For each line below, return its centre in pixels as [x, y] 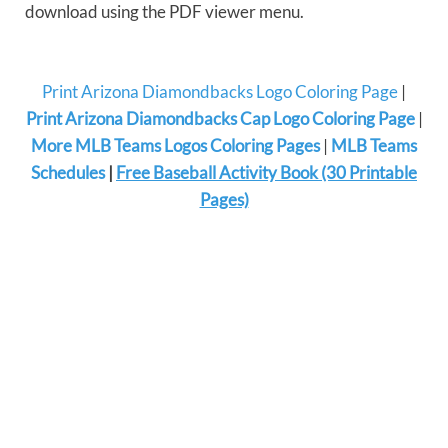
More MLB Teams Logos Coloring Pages [175, 145]
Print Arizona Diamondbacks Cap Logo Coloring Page [220, 118]
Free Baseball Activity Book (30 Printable [266, 172]
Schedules [68, 172]
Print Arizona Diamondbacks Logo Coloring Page [220, 91]
